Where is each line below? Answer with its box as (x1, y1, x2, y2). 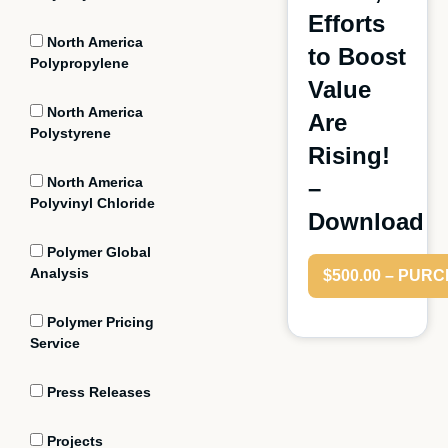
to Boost (307, 43, 406, 70)
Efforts (307, 10, 385, 37)
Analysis (30, 265, 89, 281)
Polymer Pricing (43, 314, 154, 330)
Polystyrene (30, 125, 111, 141)
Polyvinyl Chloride (30, 195, 155, 211)
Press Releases (43, 384, 151, 400)
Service (30, 335, 80, 351)
